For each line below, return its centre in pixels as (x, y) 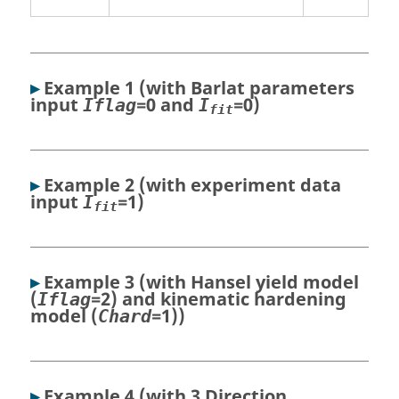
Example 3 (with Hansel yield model (201, 282)
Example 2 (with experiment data (192, 185)
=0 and (167, 105)
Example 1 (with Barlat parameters (199, 88)
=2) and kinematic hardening (219, 299)
